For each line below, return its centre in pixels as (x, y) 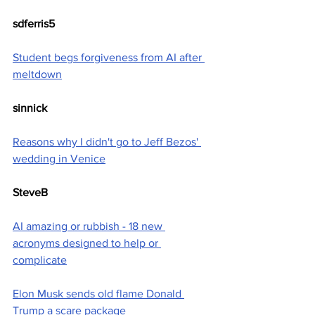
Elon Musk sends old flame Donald (98, 294)
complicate (40, 260)
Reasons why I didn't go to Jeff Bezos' (107, 142)
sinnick (30, 108)
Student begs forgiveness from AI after (109, 58)
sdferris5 (34, 24)
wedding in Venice (59, 159)
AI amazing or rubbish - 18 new (89, 226)
